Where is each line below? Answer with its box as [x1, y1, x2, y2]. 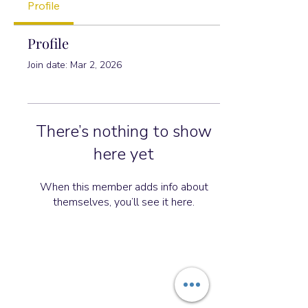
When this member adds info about [39, 179, 208, 195]
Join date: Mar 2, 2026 [27, 58, 122, 71]
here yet [93, 143, 154, 165]
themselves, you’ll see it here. [53, 195, 195, 210]
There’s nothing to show [36, 120, 212, 142]
